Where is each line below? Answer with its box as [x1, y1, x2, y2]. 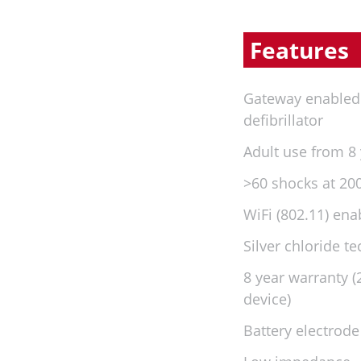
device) [243, 288, 291, 309]
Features [249, 34, 349, 65]
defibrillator [243, 110, 323, 130]
